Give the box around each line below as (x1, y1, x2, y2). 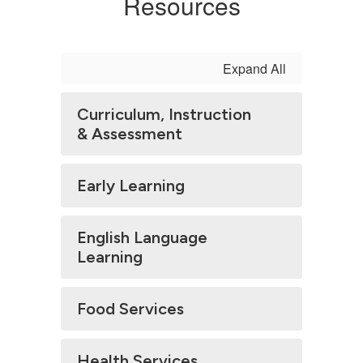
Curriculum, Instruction (77, 105, 251, 125)
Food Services (77, 299, 184, 319)
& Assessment (77, 124, 182, 144)
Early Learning (77, 176, 185, 196)
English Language (77, 228, 207, 248)
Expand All (223, 59, 286, 79)
